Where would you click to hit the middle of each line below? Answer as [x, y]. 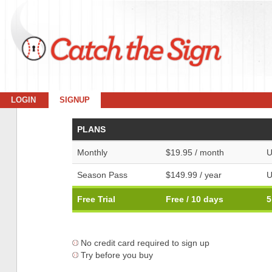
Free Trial [96, 199]
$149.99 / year [193, 175]
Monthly [92, 152]
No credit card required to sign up [145, 243]
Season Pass [102, 175]
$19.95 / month [195, 152]
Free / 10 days [194, 199]
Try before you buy [117, 255]
